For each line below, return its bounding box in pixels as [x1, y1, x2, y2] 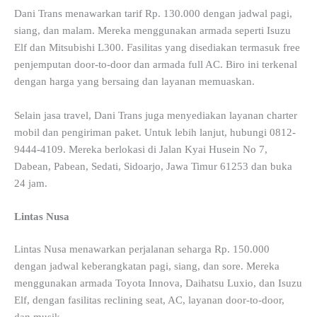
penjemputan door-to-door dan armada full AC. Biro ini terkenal [14, 59, 297, 71]
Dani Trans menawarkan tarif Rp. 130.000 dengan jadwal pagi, [14, 8, 292, 20]
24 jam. [14, 177, 47, 189]
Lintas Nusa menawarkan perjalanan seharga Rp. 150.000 [14, 243, 270, 255]
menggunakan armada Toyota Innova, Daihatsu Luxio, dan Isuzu [14, 277, 302, 289]
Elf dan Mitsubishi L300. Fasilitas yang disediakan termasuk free [14, 42, 300, 54]
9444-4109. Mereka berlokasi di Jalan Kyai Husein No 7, [14, 143, 267, 155]
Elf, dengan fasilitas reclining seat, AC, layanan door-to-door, [14, 294, 284, 306]
